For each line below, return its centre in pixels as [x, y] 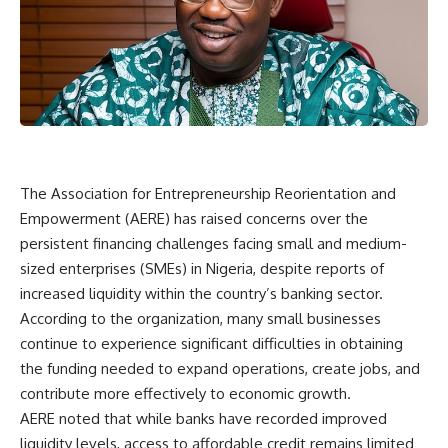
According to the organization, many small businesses [200, 318]
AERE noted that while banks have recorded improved [203, 418]
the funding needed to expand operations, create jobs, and [220, 368]
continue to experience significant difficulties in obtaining [211, 343]
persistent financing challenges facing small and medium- [213, 243]
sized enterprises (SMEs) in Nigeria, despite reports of [202, 268]
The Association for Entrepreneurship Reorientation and [208, 193]
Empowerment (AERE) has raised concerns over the [194, 218]
